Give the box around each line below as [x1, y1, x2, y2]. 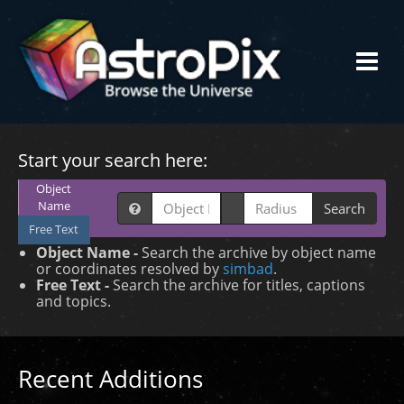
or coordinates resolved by [36, 259, 223, 280]
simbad [223, 259, 273, 280]
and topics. [36, 291, 111, 312]
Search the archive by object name [142, 243, 376, 263]
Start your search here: [18, 147, 207, 172]
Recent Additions [18, 363, 203, 396]
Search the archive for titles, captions [113, 275, 365, 296]
